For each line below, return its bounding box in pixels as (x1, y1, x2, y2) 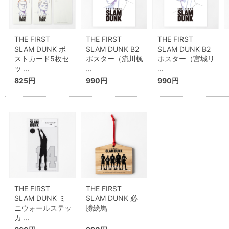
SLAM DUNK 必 (86, 194, 138, 202)
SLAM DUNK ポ (14, 44, 66, 53)
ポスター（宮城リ (157, 54, 215, 63)
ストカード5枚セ (14, 54, 69, 63)
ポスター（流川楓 (86, 54, 143, 63)
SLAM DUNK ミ (14, 194, 66, 202)
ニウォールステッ (14, 203, 72, 212)
